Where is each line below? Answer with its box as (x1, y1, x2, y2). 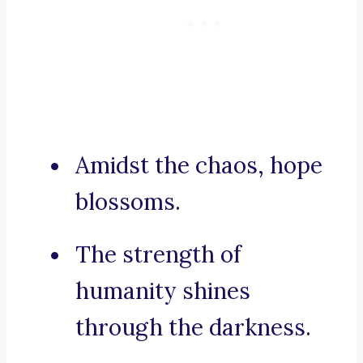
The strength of (75, 240, 241, 270)
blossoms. (75, 187, 181, 217)
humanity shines (75, 276, 250, 306)
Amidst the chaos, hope (75, 151, 322, 181)
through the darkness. (75, 313, 311, 343)
